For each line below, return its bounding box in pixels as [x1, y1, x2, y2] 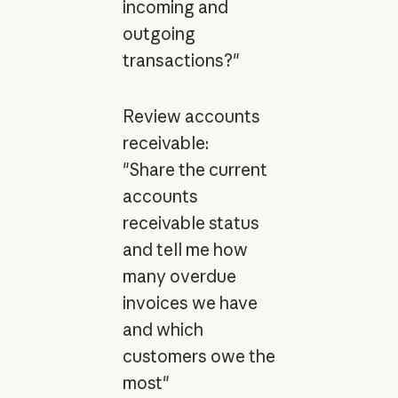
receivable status [122, 211, 259, 234]
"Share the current [122, 158, 267, 180]
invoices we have [122, 291, 258, 314]
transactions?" [122, 50, 240, 72]
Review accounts [122, 105, 260, 127]
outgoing [122, 23, 195, 45]
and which [122, 318, 203, 340]
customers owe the [122, 345, 275, 367]
